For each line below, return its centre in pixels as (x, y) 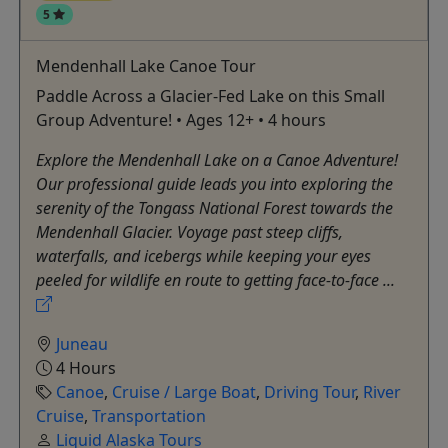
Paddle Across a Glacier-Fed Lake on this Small (210, 96)
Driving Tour (309, 392)
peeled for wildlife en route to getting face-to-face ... (215, 280)
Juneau (81, 344)
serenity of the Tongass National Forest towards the (214, 208)
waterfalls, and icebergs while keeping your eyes (203, 256)
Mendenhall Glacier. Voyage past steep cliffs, (189, 232)
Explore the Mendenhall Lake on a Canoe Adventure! (216, 160)
